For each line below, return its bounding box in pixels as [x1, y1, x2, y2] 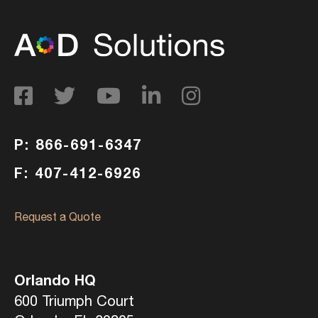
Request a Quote [14, 210, 101, 224]
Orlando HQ [14, 271, 96, 289]
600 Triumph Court [14, 292, 134, 309]
